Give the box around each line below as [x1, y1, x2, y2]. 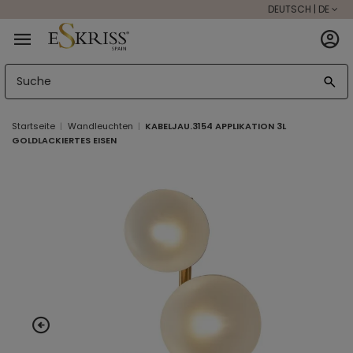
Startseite [12, 120, 55, 133]
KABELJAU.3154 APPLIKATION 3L [145, 120, 287, 133]
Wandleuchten [67, 120, 133, 133]
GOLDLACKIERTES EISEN [12, 134, 117, 147]
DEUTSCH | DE [267, 2, 329, 16]
